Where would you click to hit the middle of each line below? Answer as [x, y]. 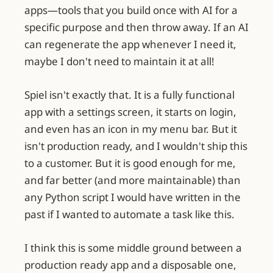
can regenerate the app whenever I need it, [130, 44]
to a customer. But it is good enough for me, [130, 163]
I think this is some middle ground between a [133, 248]
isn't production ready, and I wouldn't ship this [136, 146]
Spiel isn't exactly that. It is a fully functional [129, 95]
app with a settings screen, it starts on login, [130, 112]
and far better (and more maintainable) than [133, 180]
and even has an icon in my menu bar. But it [131, 129]
